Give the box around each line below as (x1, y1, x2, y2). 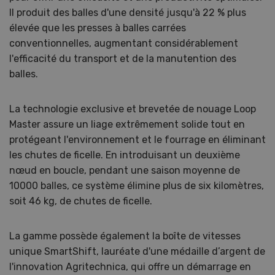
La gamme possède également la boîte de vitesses (9, 230, 241, 242)
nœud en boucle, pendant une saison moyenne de (9, 164, 240, 176)
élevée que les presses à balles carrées (9, 21, 186, 34)
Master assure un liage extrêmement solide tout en (9, 118, 245, 130)
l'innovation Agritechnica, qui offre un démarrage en (9, 260, 251, 273)
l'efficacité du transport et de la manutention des (9, 52, 236, 64)
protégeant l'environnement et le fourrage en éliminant (9, 133, 266, 145)
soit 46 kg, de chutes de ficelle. (9, 195, 152, 207)
